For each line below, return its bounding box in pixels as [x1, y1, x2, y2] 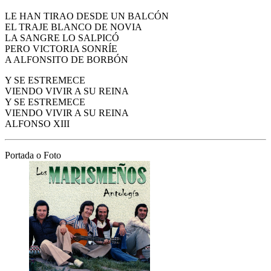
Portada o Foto [5, 150, 61, 161]
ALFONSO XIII [5, 119, 70, 129]
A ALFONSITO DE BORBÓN [5, 54, 128, 65]
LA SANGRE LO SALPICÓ [5, 33, 119, 44]
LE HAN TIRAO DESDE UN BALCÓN [5, 11, 169, 22]
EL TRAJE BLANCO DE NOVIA [5, 22, 142, 33]
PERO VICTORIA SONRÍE [5, 44, 117, 54]
